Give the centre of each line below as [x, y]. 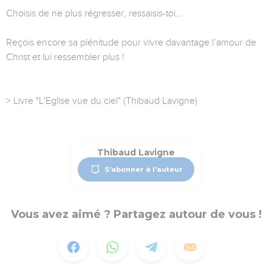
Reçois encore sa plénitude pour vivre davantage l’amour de [131, 43]
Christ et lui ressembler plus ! [65, 57]
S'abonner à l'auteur [143, 169]
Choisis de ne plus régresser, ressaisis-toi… [94, 14]
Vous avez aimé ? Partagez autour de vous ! [136, 215]
